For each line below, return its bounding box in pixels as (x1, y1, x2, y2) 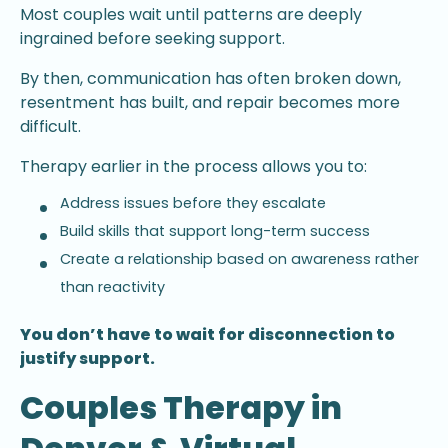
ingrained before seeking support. (20, 27, 285, 51)
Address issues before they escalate (60, 192, 326, 213)
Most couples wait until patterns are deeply (20, 3, 362, 27)
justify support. (20, 347, 155, 371)
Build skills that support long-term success (60, 220, 370, 241)
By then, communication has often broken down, (20, 67, 401, 91)
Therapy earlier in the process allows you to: (20, 155, 367, 179)
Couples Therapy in (20, 385, 342, 431)
